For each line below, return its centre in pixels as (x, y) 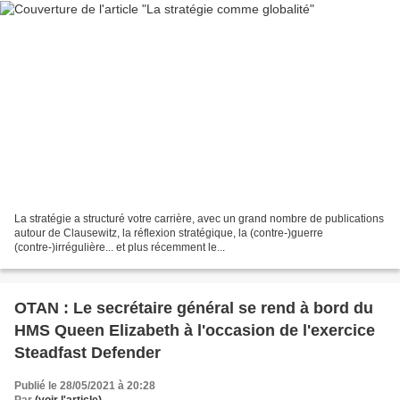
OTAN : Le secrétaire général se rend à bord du (194, 308)
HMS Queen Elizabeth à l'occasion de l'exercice (195, 330)
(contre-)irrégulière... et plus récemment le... (120, 247)
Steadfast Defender (87, 352)
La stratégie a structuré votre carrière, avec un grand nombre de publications (199, 218)
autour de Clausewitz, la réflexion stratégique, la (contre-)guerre (169, 233)
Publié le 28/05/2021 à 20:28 (85, 385)
